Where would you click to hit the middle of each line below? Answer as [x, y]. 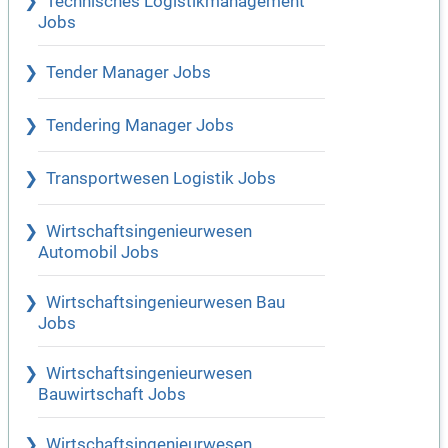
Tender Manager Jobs [128, 73]
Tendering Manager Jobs [140, 126]
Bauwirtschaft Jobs [112, 395]
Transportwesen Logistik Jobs [161, 179]
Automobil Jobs [98, 253]
